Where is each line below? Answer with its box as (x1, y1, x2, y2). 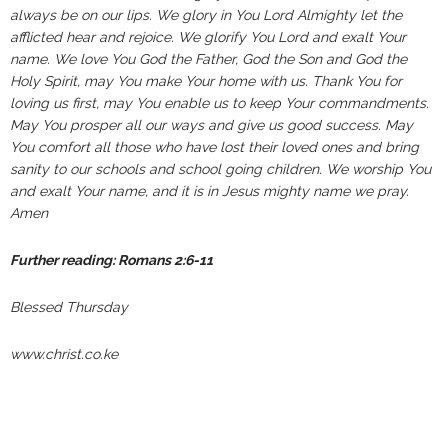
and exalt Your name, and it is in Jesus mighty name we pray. (10, 183, 409, 199)
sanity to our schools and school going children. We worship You (10, 161, 431, 177)
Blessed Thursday (10, 299, 128, 315)
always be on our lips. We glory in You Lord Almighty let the (10, 7, 402, 23)
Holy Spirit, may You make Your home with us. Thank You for (10, 73, 402, 89)
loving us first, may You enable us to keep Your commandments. (10, 95, 429, 111)
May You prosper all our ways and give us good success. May (10, 117, 413, 133)
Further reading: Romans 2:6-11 (10, 252, 219, 268)
